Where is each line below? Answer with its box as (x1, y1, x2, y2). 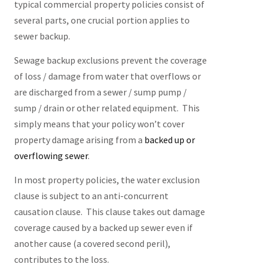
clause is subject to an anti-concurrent (14, 190, 169, 202)
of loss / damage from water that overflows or (14, 70, 201, 82)
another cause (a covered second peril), (14, 237, 170, 249)
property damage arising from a (14, 134, 144, 146)
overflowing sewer (14, 150, 88, 161)
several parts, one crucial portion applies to (14, 14, 190, 26)
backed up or (144, 134, 195, 146)
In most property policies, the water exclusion (14, 174, 200, 186)
